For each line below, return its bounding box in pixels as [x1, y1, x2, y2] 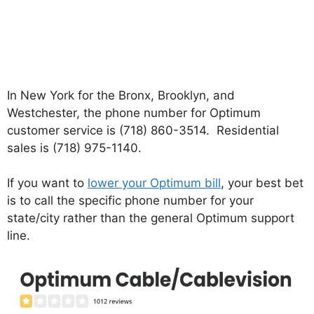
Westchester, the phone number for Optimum [7, 105, 261, 120]
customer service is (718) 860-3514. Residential [7, 123, 279, 137]
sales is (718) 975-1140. [7, 140, 142, 155]
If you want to [7, 176, 88, 191]
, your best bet [221, 176, 303, 191]
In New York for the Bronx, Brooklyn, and [7, 88, 235, 102]
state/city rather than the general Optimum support [7, 211, 294, 226]
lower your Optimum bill [88, 176, 221, 191]
